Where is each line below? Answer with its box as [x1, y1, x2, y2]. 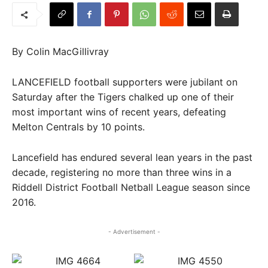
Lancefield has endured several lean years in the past [12, 151, 252, 163]
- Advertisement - [108, 228, 160, 235]
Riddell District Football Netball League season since [12, 181, 250, 193]
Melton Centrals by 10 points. [12, 121, 145, 133]
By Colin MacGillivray [12, 45, 109, 57]
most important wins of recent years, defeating [12, 106, 226, 118]
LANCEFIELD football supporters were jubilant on [12, 76, 237, 88]
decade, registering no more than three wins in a [12, 166, 232, 178]
